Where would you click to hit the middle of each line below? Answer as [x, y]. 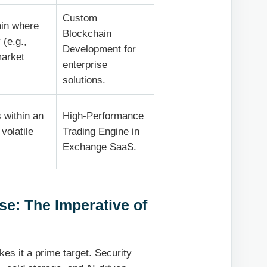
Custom [80, 18]
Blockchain [87, 34]
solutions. [84, 80]
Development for [100, 49]
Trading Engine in [101, 132]
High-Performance [103, 116]
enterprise [85, 65]
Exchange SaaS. [100, 147]
